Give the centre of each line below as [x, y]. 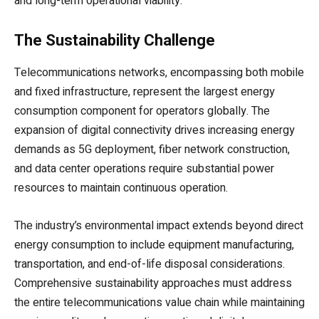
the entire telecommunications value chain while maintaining [159, 302]
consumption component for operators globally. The [142, 111]
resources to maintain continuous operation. [121, 188]
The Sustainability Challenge [115, 40]
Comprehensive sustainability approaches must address [153, 283]
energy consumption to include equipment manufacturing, [154, 245]
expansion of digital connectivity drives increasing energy [155, 130]
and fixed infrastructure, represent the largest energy [145, 91]
